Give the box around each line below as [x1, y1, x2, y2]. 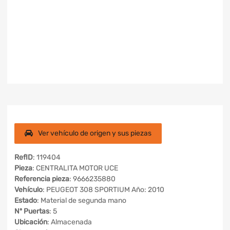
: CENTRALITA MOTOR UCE [32, 164, 118, 172]
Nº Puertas [14, 207, 49, 216]
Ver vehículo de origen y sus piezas [38, 129, 151, 138]
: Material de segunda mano [37, 196, 126, 205]
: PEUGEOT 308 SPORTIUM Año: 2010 [43, 185, 164, 194]
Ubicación [14, 218, 47, 226]
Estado [14, 196, 37, 205]
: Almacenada [47, 218, 92, 226]
